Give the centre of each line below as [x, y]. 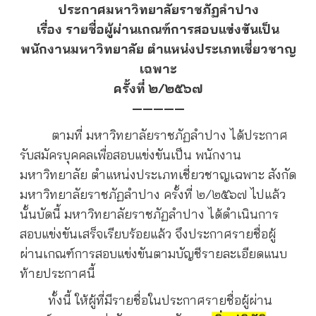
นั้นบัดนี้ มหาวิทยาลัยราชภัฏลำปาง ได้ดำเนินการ [149, 214]
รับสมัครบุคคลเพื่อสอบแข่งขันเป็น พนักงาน [130, 154]
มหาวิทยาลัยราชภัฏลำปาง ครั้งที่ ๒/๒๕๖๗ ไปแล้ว [152, 194]
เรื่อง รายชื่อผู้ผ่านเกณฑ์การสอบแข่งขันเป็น [158, 29]
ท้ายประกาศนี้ [57, 273]
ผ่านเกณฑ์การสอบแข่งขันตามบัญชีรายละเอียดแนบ [153, 253]
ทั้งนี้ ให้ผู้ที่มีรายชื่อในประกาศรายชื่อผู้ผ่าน [146, 300]
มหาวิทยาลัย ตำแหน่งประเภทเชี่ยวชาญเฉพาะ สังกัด [158, 174]
